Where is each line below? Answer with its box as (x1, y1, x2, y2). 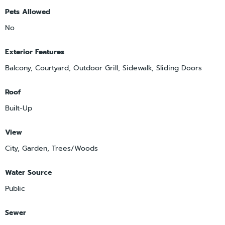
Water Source (5, 167, 52, 178)
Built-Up (5, 103, 32, 114)
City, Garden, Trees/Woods (5, 143, 98, 154)
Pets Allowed (5, 7, 50, 18)
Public (5, 183, 25, 194)
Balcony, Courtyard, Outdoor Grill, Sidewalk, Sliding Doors (5, 63, 202, 74)
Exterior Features (5, 47, 64, 58)
